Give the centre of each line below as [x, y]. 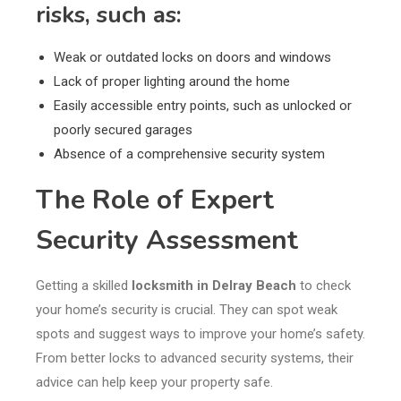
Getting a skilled [84, 286]
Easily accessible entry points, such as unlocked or [203, 106]
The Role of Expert [155, 200]
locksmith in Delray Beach [214, 286]
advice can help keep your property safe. [154, 383]
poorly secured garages [123, 130]
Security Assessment [167, 241]
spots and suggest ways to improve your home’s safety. [200, 334]
